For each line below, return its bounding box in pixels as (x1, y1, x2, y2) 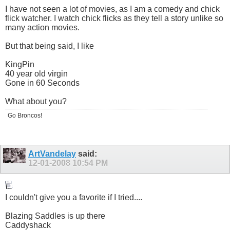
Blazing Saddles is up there (5, 212, 105, 221)
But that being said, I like (5, 41, 94, 50)
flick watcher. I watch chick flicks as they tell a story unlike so (5, 13, 223, 23)
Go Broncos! (8, 111, 42, 119)
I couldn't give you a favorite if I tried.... (5, 193, 142, 202)
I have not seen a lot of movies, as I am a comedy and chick (5, 4, 220, 13)
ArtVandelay (28, 149, 76, 158)
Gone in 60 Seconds (5, 78, 80, 87)
